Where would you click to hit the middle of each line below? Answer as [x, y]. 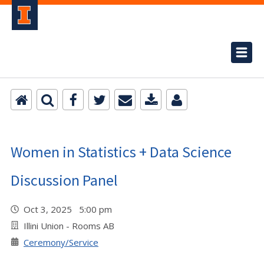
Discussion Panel [64, 180]
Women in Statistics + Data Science [121, 152]
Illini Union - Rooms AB [69, 226]
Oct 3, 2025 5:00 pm [70, 209]
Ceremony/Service [61, 242]
